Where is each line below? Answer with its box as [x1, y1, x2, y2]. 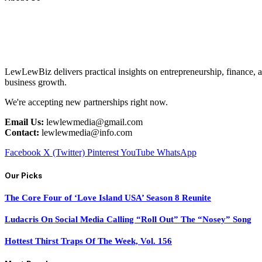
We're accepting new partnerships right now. [5, 96, 168, 107]
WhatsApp [157, 147, 196, 157]
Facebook [5, 147, 41, 157]
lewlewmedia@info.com [39, 127, 132, 137]
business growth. [5, 77, 67, 87]
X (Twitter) [43, 147, 85, 157]
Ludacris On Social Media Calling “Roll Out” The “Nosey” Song [5, 215, 251, 225]
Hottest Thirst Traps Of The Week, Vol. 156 [5, 236, 172, 246]
